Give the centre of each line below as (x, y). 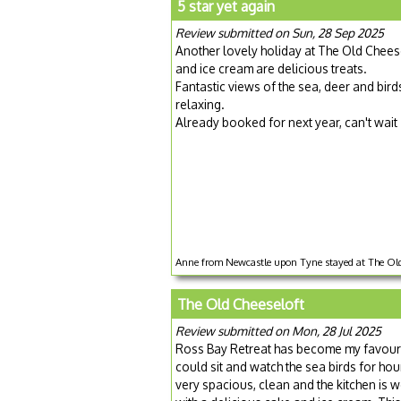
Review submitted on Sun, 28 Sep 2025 (280, 32)
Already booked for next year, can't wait (286, 122)
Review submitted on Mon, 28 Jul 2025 (278, 331)
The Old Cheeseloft (241, 305)
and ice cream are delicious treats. (271, 68)
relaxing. (200, 104)
